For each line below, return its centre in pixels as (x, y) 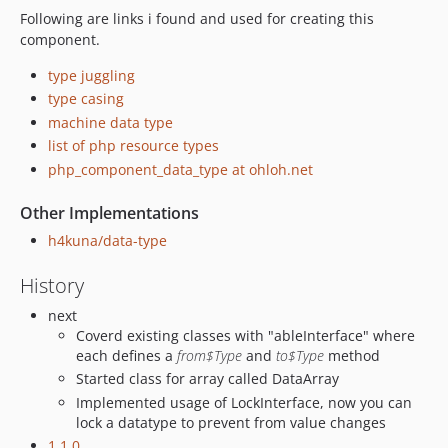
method (352, 355)
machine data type (110, 122)
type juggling (91, 75)
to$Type (300, 355)
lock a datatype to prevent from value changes (231, 422)
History (52, 285)
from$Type (209, 355)
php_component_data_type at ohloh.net (180, 169)
